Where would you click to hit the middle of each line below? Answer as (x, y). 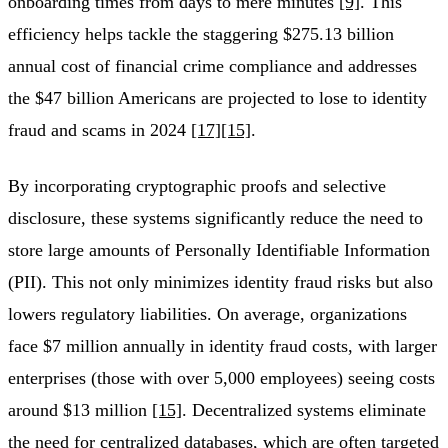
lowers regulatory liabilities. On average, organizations (207, 314)
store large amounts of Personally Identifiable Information (219, 250)
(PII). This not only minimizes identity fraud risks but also (220, 282)
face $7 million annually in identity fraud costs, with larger (222, 346)
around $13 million (80, 410)
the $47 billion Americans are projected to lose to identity (217, 98)
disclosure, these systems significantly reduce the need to (215, 218)
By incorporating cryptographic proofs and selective (197, 186)
